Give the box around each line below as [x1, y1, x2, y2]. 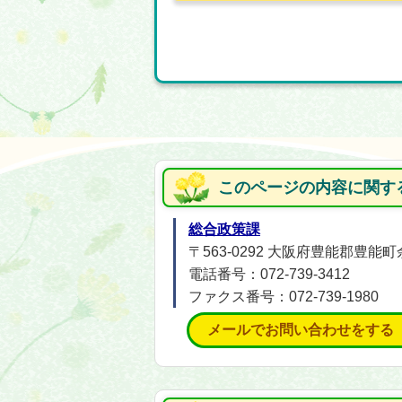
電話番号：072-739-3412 [188, 267, 350, 282]
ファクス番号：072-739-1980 [188, 289, 379, 304]
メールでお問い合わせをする [207, 322, 394, 337]
